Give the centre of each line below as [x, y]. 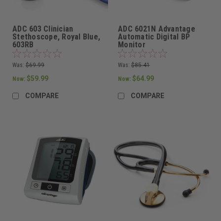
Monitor [132, 45]
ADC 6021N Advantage [157, 29]
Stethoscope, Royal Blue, [56, 37]
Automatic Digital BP [154, 37]
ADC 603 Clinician [43, 29]
